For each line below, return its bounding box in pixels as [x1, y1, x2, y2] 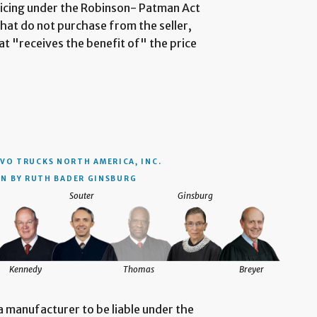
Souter [69, 190, 95, 202]
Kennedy [9, 264, 42, 275]
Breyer [239, 264, 265, 275]
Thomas [122, 264, 154, 275]
